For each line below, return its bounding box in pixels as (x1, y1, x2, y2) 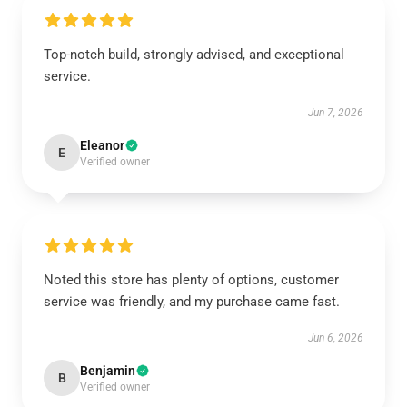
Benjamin (80, 363, 135, 378)
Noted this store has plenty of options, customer (44, 272, 339, 288)
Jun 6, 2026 (308, 332, 363, 344)
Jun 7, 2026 (308, 106, 363, 119)
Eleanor (80, 138, 124, 153)
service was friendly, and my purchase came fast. (44, 293, 340, 310)
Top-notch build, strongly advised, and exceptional (44, 46, 344, 63)
